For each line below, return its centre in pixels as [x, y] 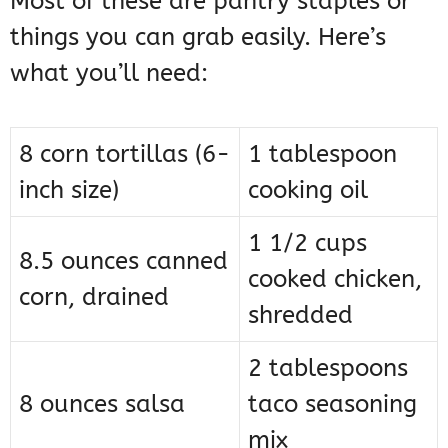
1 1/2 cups [307, 243]
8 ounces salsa [102, 404]
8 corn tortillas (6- [124, 154]
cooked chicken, [335, 279]
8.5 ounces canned [123, 261]
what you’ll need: [109, 73]
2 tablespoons [328, 368]
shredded [300, 315]
